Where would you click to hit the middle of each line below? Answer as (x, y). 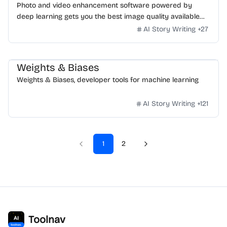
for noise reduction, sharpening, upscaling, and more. (104, 28)
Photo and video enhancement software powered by (104, 5)
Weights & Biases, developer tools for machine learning (108, 80)
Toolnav (47, 219)
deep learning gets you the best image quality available (108, 16)
